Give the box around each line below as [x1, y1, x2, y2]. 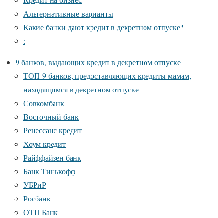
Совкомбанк [23, 98, 64, 109]
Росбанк [23, 193, 51, 204]
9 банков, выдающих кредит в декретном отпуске [16, 57, 181, 68]
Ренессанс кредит [23, 125, 82, 136]
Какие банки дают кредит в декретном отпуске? [23, 22, 183, 33]
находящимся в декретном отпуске [23, 84, 139, 95]
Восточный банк [23, 111, 79, 122]
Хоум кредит [23, 139, 66, 149]
